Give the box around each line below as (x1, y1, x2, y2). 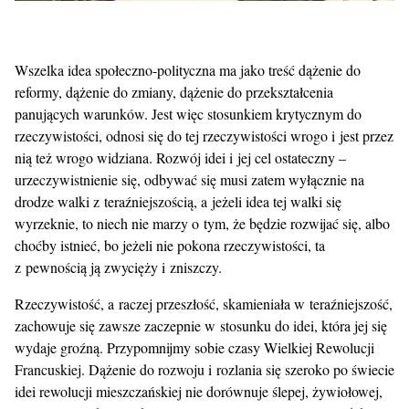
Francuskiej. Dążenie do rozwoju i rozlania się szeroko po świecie (15, 360, 394, 380)
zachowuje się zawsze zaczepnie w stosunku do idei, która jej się (15, 316, 387, 336)
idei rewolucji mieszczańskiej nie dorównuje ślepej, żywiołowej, (15, 382, 383, 402)
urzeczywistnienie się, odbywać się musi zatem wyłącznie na (15, 170, 364, 190)
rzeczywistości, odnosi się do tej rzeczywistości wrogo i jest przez (15, 126, 393, 146)
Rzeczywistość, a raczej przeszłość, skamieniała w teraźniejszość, (15, 294, 393, 314)
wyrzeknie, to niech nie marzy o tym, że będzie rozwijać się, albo (15, 214, 390, 234)
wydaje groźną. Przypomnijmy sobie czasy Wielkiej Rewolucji (15, 338, 374, 358)
